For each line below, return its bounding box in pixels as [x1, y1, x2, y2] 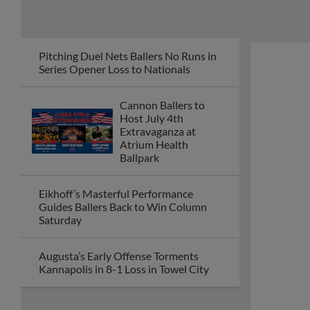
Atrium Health [120, 138, 188, 151]
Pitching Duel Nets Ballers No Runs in [39, 49, 217, 62]
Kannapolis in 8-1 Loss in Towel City [39, 262, 209, 275]
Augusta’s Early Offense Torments [39, 249, 199, 262]
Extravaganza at [120, 125, 196, 138]
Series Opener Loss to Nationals [39, 62, 190, 75]
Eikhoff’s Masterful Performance [39, 187, 193, 200]
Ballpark [120, 151, 159, 164]
